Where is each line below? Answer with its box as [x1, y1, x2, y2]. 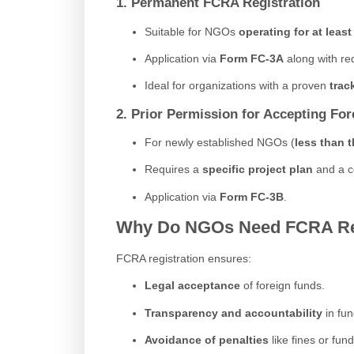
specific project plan [201, 163, 313, 176]
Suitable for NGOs [144, 24, 239, 38]
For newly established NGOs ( [144, 135, 295, 149]
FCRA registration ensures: [116, 252, 251, 265]
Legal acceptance [144, 279, 240, 292]
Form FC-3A [219, 52, 284, 66]
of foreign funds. [239, 279, 325, 292]
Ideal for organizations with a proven [144, 79, 330, 92]
